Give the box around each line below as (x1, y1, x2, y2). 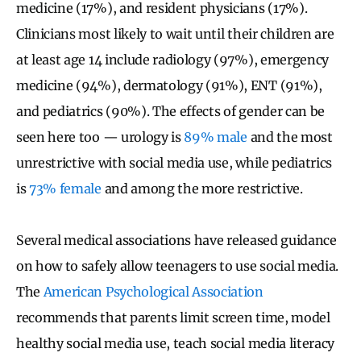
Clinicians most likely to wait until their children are (16, 26, 334, 43)
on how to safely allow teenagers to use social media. (16, 258, 339, 275)
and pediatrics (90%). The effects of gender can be (16, 103, 325, 120)
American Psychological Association (43, 284, 263, 301)
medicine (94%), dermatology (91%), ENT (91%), (16, 77, 322, 94)
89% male (184, 129, 247, 146)
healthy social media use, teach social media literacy (16, 335, 335, 352)
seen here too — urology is (16, 129, 185, 146)
